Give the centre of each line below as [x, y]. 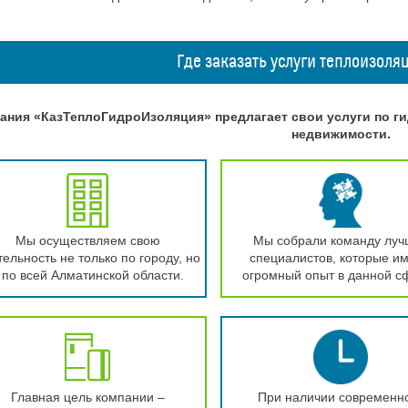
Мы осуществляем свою [87, 240]
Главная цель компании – [87, 397]
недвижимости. [341, 134]
